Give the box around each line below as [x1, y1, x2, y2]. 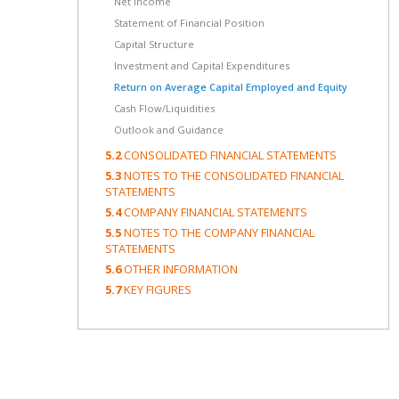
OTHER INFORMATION [124, 261, 238, 277]
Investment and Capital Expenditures [114, 59, 289, 72]
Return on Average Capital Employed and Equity [114, 80, 347, 94]
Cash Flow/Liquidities [114, 102, 215, 115]
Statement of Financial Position [114, 16, 265, 29]
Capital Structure [114, 37, 194, 51]
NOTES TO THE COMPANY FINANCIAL [124, 224, 314, 240]
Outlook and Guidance [114, 123, 224, 136]
